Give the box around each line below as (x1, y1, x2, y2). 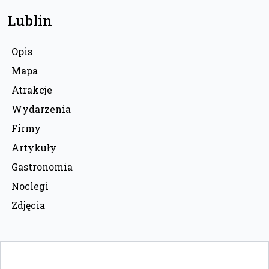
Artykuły (11, 141, 56, 154)
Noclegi (11, 179, 49, 192)
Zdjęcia (11, 198, 45, 211)
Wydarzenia (11, 102, 71, 115)
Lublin (7, 10, 52, 30)
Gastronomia (11, 160, 73, 173)
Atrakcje (11, 83, 52, 96)
